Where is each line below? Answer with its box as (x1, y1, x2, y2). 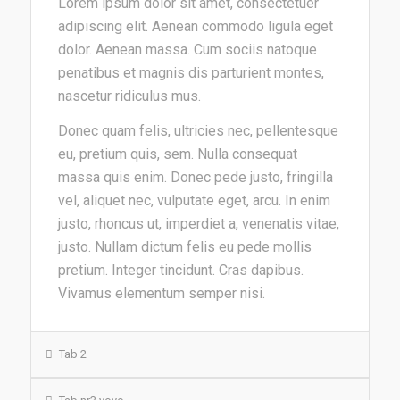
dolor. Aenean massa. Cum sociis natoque (57, 40, 317, 58)
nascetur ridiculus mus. (57, 87, 201, 104)
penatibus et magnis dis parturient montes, (57, 63, 324, 81)
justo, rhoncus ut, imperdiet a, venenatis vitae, (57, 215, 339, 233)
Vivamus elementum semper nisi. (57, 285, 265, 303)
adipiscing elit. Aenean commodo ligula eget (57, 17, 333, 35)
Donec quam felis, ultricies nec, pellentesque (57, 122, 338, 140)
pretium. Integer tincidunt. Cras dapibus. (57, 262, 304, 279)
